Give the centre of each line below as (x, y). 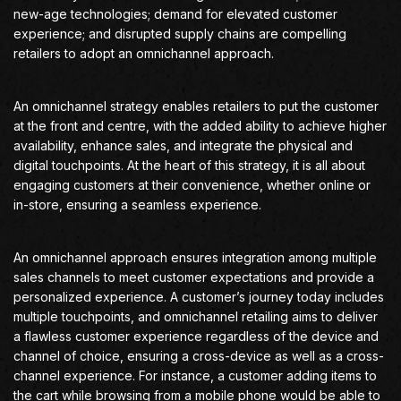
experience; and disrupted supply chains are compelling (180, 34)
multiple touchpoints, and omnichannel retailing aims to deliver (196, 316)
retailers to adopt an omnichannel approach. (144, 53)
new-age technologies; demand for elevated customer (175, 14)
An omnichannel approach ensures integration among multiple (195, 257)
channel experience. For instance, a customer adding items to (195, 375)
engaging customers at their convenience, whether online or (192, 185)
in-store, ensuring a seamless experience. (137, 205)
